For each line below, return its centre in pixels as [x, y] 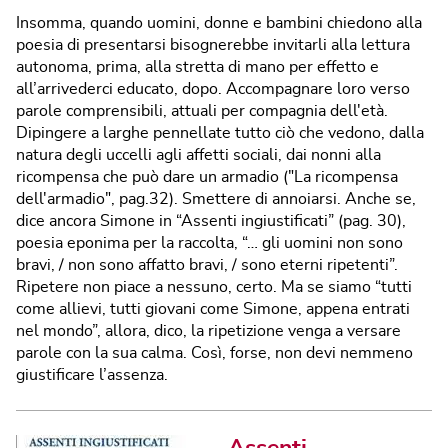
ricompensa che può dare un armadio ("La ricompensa [207, 176]
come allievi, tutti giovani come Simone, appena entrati [213, 308]
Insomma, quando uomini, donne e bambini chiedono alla [219, 22]
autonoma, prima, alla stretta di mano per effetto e [197, 66]
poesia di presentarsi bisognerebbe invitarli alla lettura [213, 44]
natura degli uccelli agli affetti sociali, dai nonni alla [198, 154]
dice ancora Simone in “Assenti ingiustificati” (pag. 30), [211, 220]
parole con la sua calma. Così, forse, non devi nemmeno [214, 352]
